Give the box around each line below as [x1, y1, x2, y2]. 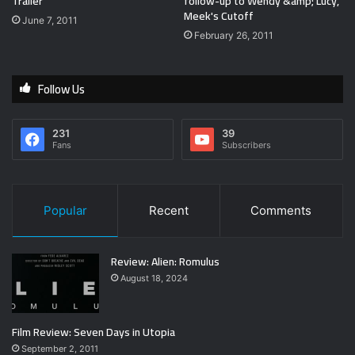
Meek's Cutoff [184, 6, 254, 27]
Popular [43, 203, 87, 219]
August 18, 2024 [120, 273, 188, 284]
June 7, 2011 [22, 14, 78, 27]
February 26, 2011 [194, 29, 273, 42]
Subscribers [222, 139, 271, 151]
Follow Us [38, 78, 85, 101]
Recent [148, 203, 189, 219]
